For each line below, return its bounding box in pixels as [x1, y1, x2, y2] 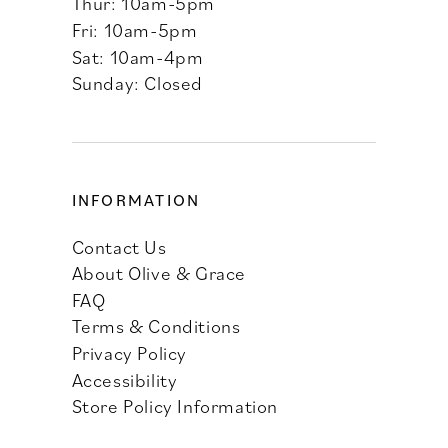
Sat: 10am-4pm [71, 43, 204, 69]
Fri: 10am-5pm [71, 17, 198, 43]
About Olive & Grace [71, 260, 247, 286]
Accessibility [71, 366, 178, 392]
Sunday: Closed [71, 70, 204, 96]
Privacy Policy [71, 339, 188, 365]
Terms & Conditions [71, 313, 241, 339]
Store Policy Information [71, 393, 279, 419]
